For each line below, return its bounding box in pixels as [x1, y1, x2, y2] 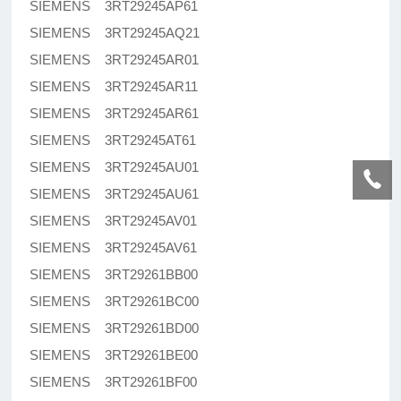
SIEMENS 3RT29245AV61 [30, 240, 198, 256]
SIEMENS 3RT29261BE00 [30, 347, 199, 363]
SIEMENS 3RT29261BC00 [30, 294, 200, 310]
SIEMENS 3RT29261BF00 [30, 374, 198, 390]
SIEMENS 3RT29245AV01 [30, 213, 198, 229]
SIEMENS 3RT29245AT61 [30, 132, 197, 149]
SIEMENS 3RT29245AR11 [30, 79, 199, 95]
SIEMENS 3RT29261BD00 [30, 320, 200, 337]
